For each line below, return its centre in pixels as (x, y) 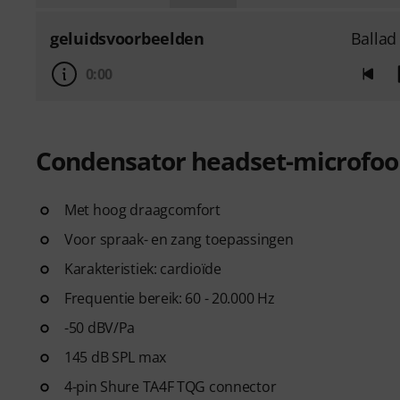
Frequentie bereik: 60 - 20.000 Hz (170, 298)
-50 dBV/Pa (100, 327)
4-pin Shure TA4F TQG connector (171, 386)
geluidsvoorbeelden (127, 38)
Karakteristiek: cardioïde (143, 268)
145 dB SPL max (115, 357)
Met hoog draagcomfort (142, 209)
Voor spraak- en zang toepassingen (179, 239)
